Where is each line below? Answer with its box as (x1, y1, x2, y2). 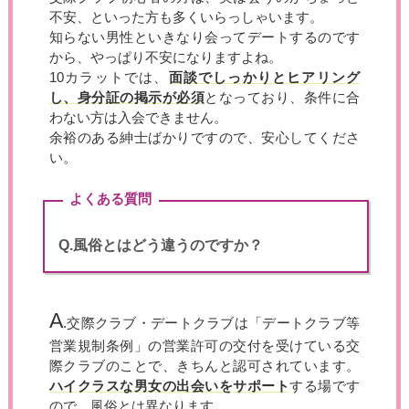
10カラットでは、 (48, 69, 169, 85)
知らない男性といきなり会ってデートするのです (48, 29, 361, 45)
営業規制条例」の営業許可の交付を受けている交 (48, 339, 361, 354)
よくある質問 (69, 191, 152, 206)
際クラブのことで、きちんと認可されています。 (48, 359, 361, 374)
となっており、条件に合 (204, 89, 361, 105)
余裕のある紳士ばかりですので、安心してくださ (48, 130, 361, 145)
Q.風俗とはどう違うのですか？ (58, 237, 263, 254)
